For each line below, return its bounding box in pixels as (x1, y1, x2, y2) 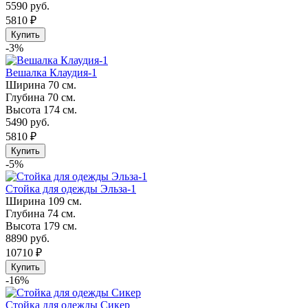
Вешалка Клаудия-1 (5, 66, 97, 78)
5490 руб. (5, 115, 49, 128)
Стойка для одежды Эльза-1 (5, 182, 136, 195)
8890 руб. (5, 232, 49, 244)
